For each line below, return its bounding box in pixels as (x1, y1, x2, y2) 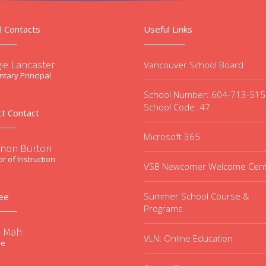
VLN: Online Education (144, 232, 233, 244)
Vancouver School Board (144, 59, 243, 71)
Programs (144, 202, 183, 214)
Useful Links (144, 23, 192, 35)
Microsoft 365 (144, 131, 200, 142)
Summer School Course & (144, 190, 249, 202)
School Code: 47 (144, 101, 210, 113)
